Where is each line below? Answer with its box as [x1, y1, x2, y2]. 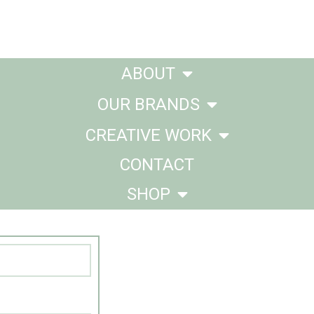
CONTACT [120, 155, 194, 175]
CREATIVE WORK [85, 125, 212, 146]
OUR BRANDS [97, 95, 200, 115]
